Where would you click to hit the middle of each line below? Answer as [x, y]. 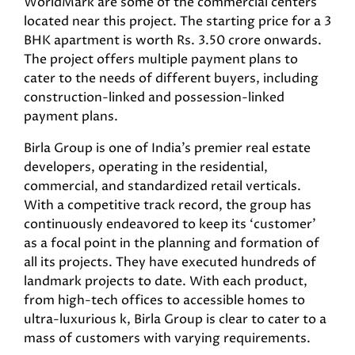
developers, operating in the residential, [146, 167]
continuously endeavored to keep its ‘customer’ [170, 224]
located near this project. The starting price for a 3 [177, 21]
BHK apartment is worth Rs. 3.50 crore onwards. [173, 40]
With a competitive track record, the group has [168, 205]
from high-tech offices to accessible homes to [164, 300]
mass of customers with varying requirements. [167, 338]
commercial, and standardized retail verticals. [162, 186]
